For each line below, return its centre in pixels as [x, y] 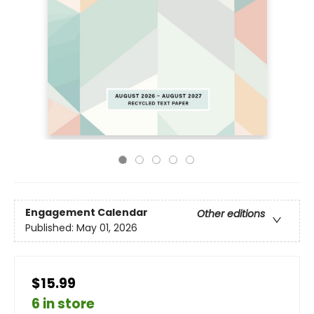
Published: [51, 228]
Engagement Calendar [87, 213]
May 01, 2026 [107, 228]
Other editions [231, 214]
